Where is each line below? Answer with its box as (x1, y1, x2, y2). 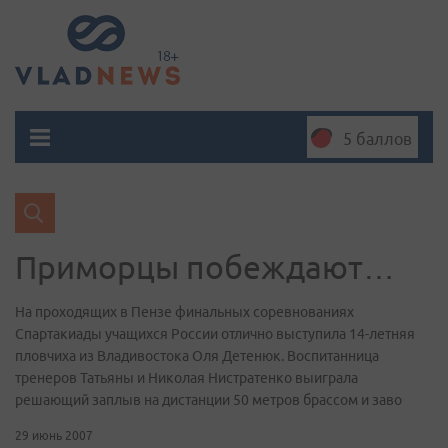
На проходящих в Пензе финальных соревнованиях (15, 304, 354, 320)
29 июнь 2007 (15, 429, 93, 442)
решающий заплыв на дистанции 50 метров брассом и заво (15, 392, 402, 408)
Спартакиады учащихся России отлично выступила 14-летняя (15, 326, 415, 342)
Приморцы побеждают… (15, 249, 395, 285)
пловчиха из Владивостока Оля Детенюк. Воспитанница (15, 348, 379, 364)
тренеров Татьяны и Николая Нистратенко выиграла (15, 370, 358, 386)
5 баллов (343, 130, 412, 148)
